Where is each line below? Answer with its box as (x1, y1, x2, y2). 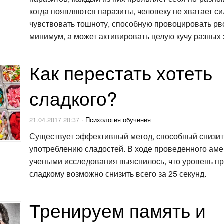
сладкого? (29, 84, 117, 111)
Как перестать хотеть (29, 59, 212, 86)
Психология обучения (85, 114, 151, 124)
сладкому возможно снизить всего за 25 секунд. (29, 168, 206, 180)
